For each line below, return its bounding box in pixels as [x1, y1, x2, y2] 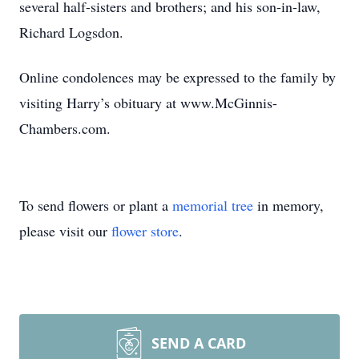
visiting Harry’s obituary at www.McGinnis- [19, 93, 277, 112]
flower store [111, 221, 179, 240]
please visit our [19, 221, 111, 240]
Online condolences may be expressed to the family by [19, 67, 336, 87]
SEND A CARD [151, 333, 246, 353]
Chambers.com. [19, 119, 111, 138]
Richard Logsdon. [19, 22, 123, 42]
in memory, [253, 196, 324, 215]
